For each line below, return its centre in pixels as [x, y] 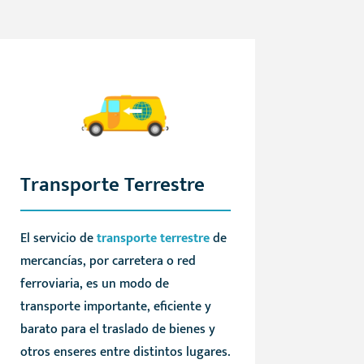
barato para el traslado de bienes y [117, 330]
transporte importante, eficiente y [115, 307]
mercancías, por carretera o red [108, 262]
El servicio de [58, 239]
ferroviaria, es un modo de [94, 284]
